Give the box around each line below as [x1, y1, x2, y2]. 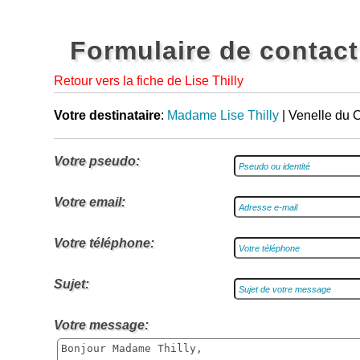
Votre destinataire [54, 108, 162, 122]
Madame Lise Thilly [167, 108, 280, 122]
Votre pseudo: [54, 154, 141, 168]
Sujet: [54, 277, 90, 291]
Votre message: [54, 318, 149, 332]
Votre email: [54, 195, 126, 209]
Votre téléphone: [54, 236, 155, 250]
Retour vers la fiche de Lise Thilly [54, 74, 244, 88]
